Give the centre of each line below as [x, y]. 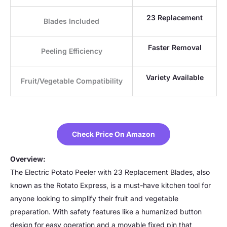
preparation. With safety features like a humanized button [106, 212]
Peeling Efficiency [71, 51]
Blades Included [71, 21]
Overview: [28, 159]
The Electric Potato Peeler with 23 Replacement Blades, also [110, 172]
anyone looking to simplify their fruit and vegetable [94, 199]
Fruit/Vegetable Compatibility [71, 81]
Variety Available [175, 78]
